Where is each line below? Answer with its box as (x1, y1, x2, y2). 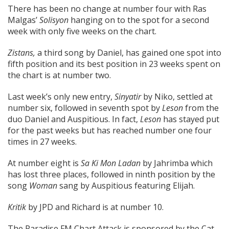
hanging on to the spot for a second (68, 14, 209, 26)
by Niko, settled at (141, 91, 213, 102)
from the (183, 102, 219, 113)
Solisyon (39, 14, 68, 26)
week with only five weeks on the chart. (8, 26, 156, 37)
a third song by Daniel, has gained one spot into (35, 47, 221, 58)
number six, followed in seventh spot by (8, 102, 162, 113)
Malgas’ (8, 14, 39, 26)
